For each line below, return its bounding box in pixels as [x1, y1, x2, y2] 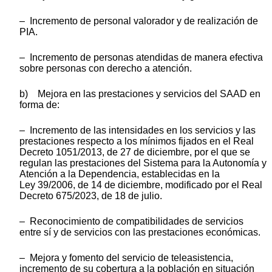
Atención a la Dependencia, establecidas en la [19, 168, 220, 179]
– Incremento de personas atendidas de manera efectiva [19, 52, 263, 63]
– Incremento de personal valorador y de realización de [19, 15, 258, 26]
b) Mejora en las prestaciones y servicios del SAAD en [19, 88, 260, 99]
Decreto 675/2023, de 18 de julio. [19, 190, 162, 201]
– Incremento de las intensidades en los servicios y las [19, 124, 256, 135]
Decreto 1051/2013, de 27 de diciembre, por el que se [19, 146, 250, 157]
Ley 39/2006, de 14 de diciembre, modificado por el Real [19, 179, 262, 190]
